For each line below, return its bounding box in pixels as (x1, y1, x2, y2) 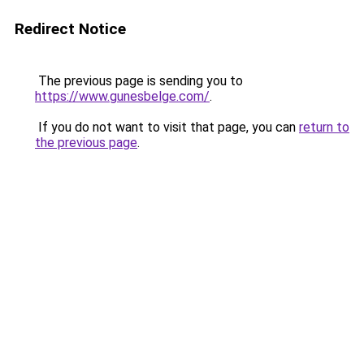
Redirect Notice (15, 19, 126, 38)
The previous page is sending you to (35, 73, 243, 89)
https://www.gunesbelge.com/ (35, 89, 210, 104)
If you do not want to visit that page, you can (35, 119, 299, 135)
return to (299, 119, 349, 135)
